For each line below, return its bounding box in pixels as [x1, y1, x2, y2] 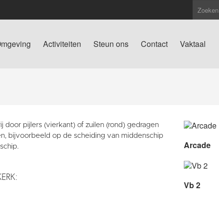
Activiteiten [43, 38, 81, 49]
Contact [141, 38, 168, 49]
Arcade [183, 139, 211, 151]
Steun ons [93, 38, 129, 49]
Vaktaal [180, 38, 206, 49]
